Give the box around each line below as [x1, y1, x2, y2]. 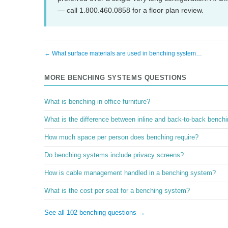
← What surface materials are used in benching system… [44, 50, 202, 57]
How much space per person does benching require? [44, 134, 198, 141]
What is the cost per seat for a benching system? [44, 187, 190, 194]
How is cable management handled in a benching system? [44, 169, 216, 177]
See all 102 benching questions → [44, 209, 145, 216]
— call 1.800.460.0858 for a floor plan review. [58, 6, 204, 14]
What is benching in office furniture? [44, 98, 150, 105]
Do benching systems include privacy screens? [44, 152, 184, 159]
